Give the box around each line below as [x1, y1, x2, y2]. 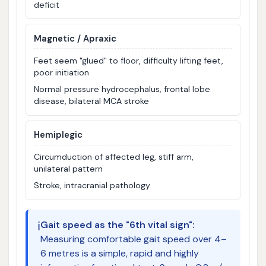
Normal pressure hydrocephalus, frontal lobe [34, 83, 211, 94]
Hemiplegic [34, 129, 83, 141]
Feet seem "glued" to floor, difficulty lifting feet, [34, 55, 224, 66]
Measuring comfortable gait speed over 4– [40, 232, 227, 245]
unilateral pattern [34, 163, 103, 175]
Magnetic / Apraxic [34, 32, 117, 45]
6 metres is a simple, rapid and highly [40, 246, 199, 259]
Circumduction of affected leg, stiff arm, [34, 151, 194, 163]
